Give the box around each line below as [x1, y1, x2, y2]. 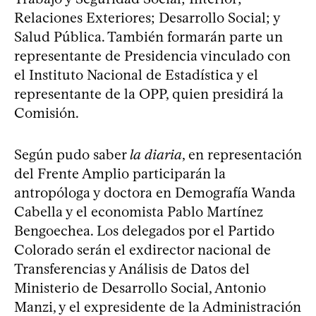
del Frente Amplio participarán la [14, 164, 226, 182]
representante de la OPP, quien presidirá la [14, 85, 284, 102]
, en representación [182, 145, 302, 163]
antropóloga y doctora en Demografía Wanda [14, 183, 296, 201]
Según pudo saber [14, 145, 130, 163]
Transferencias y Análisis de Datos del [14, 260, 250, 277]
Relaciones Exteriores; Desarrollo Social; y [14, 8, 280, 26]
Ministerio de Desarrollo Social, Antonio [14, 279, 266, 296]
